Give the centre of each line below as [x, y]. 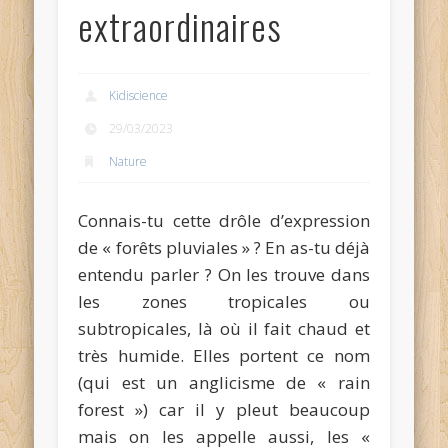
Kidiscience [139, 95]
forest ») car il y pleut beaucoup [224, 409]
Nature [128, 161]
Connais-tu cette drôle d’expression [224, 220]
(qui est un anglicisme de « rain [224, 382]
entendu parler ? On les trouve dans [224, 274]
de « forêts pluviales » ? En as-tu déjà [224, 247]
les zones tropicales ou [224, 301]
